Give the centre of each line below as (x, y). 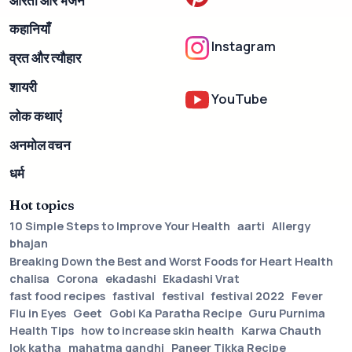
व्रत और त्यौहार (45, 58)
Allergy (291, 226)
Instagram (244, 46)
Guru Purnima (287, 313)
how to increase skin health (157, 331)
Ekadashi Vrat (202, 278)
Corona (77, 278)
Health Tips (42, 331)
